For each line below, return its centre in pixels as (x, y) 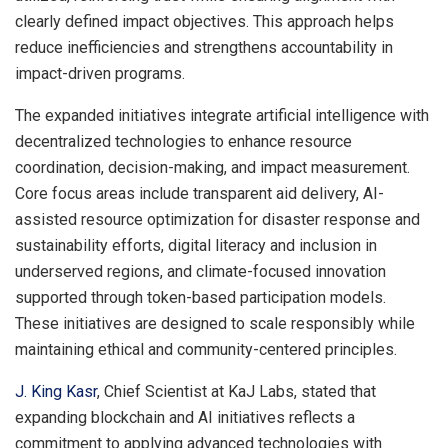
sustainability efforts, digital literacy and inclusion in (196, 246)
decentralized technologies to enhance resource (183, 142)
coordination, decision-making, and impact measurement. (212, 168)
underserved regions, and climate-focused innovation (200, 272)
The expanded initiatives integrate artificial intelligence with (222, 116)
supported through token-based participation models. (200, 298)
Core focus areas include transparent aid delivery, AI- (199, 194)
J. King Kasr (56, 392)
